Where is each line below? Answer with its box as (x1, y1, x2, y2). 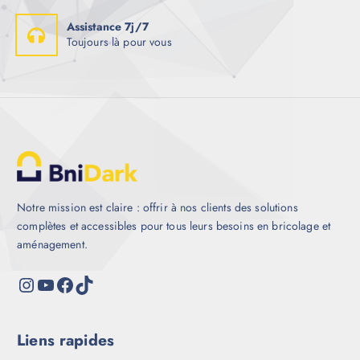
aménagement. (17, 236, 88, 253)
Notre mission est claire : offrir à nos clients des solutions (17, 199, 298, 216)
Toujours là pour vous (66, 34, 172, 51)
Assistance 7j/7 (66, 18, 149, 35)
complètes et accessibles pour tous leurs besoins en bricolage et (17, 218, 331, 235)
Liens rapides (17, 329, 114, 352)
